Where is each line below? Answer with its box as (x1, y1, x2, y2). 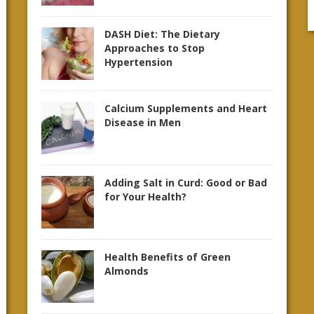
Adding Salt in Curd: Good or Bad (104, 176, 267, 189)
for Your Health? (104, 190, 186, 203)
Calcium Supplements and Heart (104, 102, 267, 115)
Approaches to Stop (104, 41, 205, 55)
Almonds (104, 264, 149, 278)
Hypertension (104, 55, 172, 69)
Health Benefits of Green (104, 250, 231, 264)
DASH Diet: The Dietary (104, 27, 220, 41)
